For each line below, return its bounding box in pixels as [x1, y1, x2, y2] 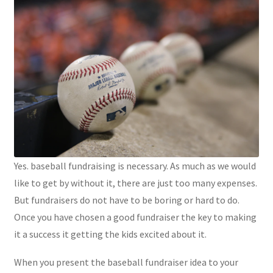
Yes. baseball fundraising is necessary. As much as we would [13, 159, 256, 172]
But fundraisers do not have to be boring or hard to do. [13, 193, 239, 206]
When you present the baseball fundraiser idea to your [13, 255, 238, 268]
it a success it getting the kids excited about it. [13, 227, 207, 240]
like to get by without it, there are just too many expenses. [13, 176, 257, 189]
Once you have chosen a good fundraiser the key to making [13, 210, 257, 223]
